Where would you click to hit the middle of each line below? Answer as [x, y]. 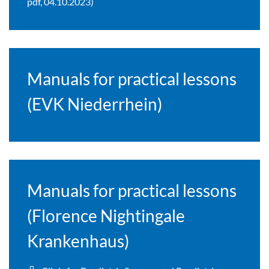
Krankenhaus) [78, 241]
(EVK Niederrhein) [95, 104]
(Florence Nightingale [106, 216]
